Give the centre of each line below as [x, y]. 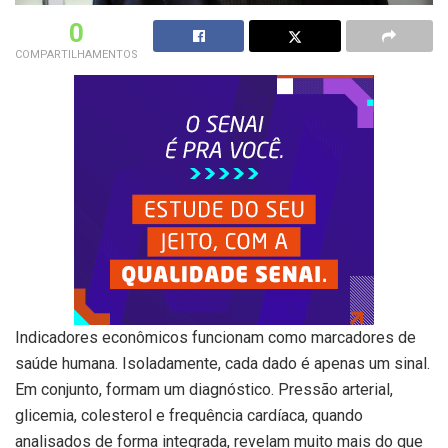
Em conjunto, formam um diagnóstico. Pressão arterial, [204, 389]
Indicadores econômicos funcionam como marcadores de [215, 337]
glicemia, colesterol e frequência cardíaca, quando [189, 415]
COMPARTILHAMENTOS [76, 54]
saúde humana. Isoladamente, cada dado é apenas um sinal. [222, 363]
